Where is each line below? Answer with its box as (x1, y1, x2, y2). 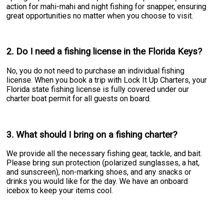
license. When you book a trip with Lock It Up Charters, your (6, 75, 207, 85)
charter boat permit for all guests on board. (6, 93, 151, 103)
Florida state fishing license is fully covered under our (6, 84, 189, 94)
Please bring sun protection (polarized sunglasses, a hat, (6, 158, 200, 168)
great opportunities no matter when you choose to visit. (6, 11, 194, 20)
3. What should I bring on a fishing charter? (6, 129, 178, 140)
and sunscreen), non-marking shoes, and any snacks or (6, 167, 192, 177)
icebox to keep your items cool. (6, 186, 113, 196)
